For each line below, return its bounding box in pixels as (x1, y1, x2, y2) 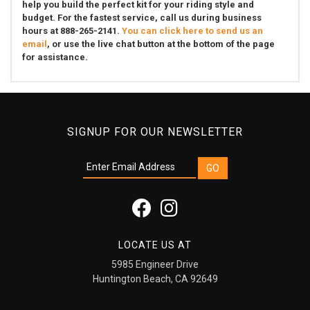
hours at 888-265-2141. (22, 25, 122, 36)
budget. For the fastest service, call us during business (22, 12, 262, 23)
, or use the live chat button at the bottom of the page (47, 38, 275, 49)
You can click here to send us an (122, 25, 263, 36)
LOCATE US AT (118, 239, 192, 251)
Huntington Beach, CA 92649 (92, 273, 218, 285)
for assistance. (22, 51, 88, 62)
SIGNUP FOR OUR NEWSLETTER (67, 125, 243, 138)
